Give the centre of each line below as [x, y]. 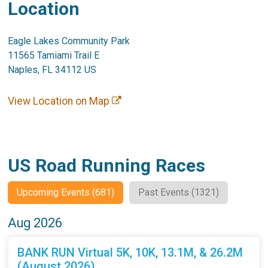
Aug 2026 [35, 223]
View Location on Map [60, 101]
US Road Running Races [107, 165]
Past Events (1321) [179, 192]
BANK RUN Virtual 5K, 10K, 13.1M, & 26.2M [130, 252]
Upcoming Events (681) [66, 192]
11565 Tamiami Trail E [54, 55]
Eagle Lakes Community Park [69, 41]
